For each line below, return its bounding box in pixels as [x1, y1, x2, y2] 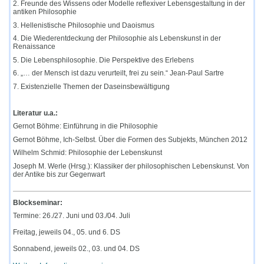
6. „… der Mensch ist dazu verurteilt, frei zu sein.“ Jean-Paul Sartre [13, 69, 225, 78]
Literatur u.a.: [13, 108, 58, 117]
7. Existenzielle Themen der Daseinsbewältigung [13, 82, 170, 91]
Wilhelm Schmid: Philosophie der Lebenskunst [13, 148, 163, 157]
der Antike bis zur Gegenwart [13, 170, 105, 179]
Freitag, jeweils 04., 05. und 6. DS [13, 228, 121, 237]
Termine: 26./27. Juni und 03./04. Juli [13, 212, 131, 220]
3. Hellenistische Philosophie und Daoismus [13, 21, 155, 29]
